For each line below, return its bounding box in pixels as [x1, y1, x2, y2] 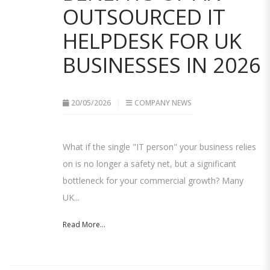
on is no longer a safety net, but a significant [63, 158, 236, 170]
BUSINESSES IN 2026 [63, 51, 261, 80]
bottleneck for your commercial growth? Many [63, 175, 243, 187]
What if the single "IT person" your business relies [63, 141, 256, 153]
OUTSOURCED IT [63, 2, 225, 31]
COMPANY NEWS [134, 98, 192, 108]
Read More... [63, 219, 105, 230]
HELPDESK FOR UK [63, 27, 242, 55]
